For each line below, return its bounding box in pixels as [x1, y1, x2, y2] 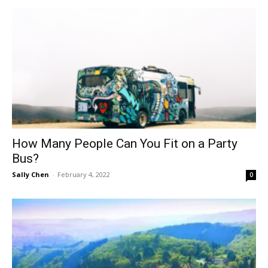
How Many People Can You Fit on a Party [12, 136, 237, 151]
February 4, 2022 [57, 169, 110, 179]
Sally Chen [12, 169, 49, 179]
